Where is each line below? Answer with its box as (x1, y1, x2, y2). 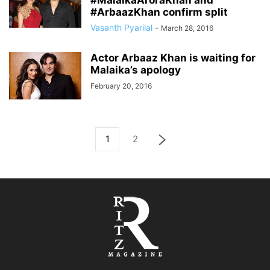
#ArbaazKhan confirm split (90, 6, 228, 18)
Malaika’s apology (90, 64, 181, 76)
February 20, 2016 (90, 81, 152, 90)
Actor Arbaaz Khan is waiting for (90, 52, 256, 64)
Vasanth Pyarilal (90, 22, 152, 33)
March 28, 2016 (161, 24, 213, 33)
